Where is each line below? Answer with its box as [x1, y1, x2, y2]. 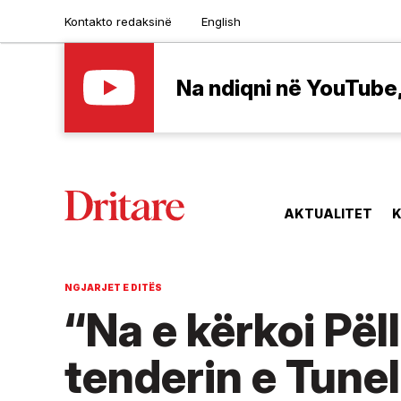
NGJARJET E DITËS [64, 282, 162, 294]
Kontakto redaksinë [64, 13, 172, 29]
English [201, 13, 241, 29]
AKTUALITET [284, 206, 372, 222]
